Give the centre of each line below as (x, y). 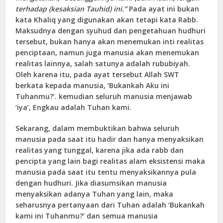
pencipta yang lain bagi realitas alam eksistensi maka (111, 161)
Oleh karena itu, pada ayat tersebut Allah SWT (98, 74)
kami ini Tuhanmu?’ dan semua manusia (87, 216)
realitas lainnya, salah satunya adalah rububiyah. (103, 63)
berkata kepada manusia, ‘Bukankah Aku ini (93, 85)
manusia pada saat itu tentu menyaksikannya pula (106, 172)
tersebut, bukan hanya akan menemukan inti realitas (110, 41)
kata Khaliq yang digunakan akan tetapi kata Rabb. (107, 19)
